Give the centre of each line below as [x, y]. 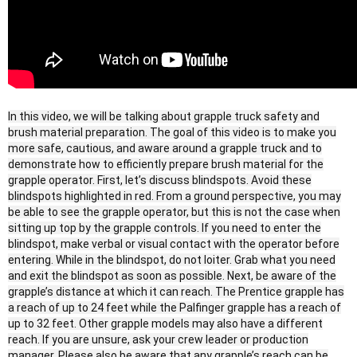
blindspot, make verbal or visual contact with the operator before [174, 244]
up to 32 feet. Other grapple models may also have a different [165, 324]
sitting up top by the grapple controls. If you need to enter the [165, 228]
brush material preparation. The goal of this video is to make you [172, 133]
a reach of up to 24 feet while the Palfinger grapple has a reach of [175, 308]
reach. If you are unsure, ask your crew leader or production [158, 340]
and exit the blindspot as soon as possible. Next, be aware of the [172, 276]
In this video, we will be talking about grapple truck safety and [164, 117]
